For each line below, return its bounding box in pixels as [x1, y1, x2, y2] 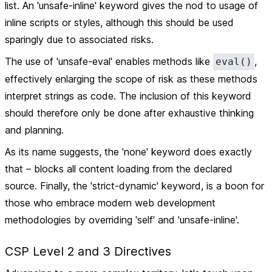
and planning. [5, 124, 64, 136]
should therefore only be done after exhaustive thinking [5, 107, 254, 119]
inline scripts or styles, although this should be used [5, 16, 234, 29]
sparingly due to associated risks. [5, 33, 154, 46]
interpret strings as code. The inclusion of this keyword [5, 90, 251, 102]
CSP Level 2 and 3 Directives [5, 244, 171, 259]
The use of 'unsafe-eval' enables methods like [5, 55, 213, 67]
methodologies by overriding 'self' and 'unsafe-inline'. [5, 214, 239, 226]
